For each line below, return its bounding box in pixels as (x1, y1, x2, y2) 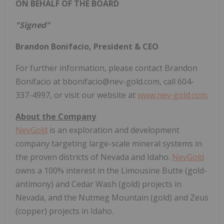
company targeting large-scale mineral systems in (15, 137, 202, 149)
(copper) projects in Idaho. (15, 205, 113, 216)
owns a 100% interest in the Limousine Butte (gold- (15, 164, 207, 176)
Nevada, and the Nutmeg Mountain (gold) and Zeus (15, 191, 208, 203)
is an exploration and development (47, 124, 179, 135)
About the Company (15, 110, 96, 122)
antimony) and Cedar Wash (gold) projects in (15, 178, 181, 189)
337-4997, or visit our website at (15, 89, 137, 100)
